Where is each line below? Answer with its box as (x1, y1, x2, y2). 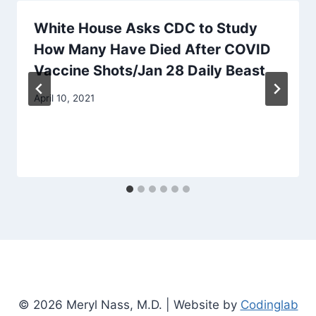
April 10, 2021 (34, 92, 95, 104)
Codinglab (240, 298, 298, 312)
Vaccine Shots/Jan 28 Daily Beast (34, 62, 265, 80)
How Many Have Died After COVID (34, 41, 271, 59)
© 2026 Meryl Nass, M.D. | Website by (18, 298, 241, 312)
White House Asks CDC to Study (34, 20, 257, 37)
